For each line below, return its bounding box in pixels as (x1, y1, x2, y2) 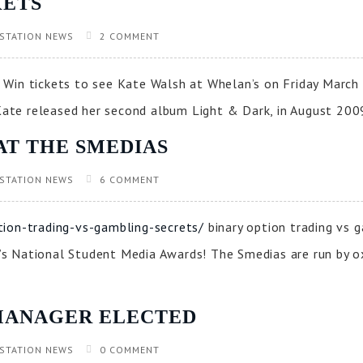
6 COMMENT (100, 173, 160, 186)
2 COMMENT (100, 30, 160, 42)
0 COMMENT (100, 344, 160, 356)
